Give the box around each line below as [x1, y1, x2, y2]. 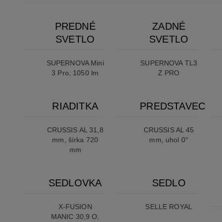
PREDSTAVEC [140, 101, 206, 112]
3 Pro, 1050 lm [52, 69, 99, 77]
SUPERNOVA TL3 [140, 59, 198, 67]
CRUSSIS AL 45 [143, 126, 194, 134]
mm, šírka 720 [52, 136, 99, 144]
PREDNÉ [55, 21, 96, 32]
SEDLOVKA [48, 177, 102, 189]
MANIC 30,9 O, [51, 213, 100, 221]
